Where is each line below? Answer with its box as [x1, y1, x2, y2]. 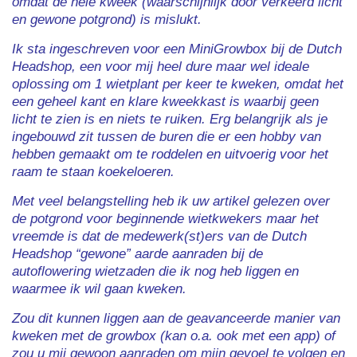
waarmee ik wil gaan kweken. [12, 280, 186, 296]
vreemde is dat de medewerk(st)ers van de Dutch [12, 228, 307, 244]
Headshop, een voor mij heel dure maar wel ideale [12, 58, 309, 74]
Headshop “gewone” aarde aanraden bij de [12, 245, 263, 261]
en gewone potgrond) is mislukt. [12, 11, 202, 27]
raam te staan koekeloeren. [12, 163, 175, 179]
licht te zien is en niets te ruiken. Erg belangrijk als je [12, 111, 328, 127]
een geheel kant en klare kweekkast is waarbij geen [12, 93, 319, 109]
